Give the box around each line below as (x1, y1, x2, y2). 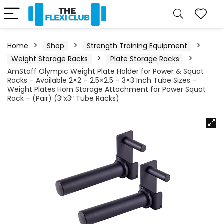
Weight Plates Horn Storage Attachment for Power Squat (7, 84, 206, 94)
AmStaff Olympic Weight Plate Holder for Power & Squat (7, 66, 204, 76)
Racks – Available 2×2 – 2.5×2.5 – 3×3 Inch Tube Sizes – (7, 75, 197, 85)
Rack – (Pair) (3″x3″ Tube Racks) (7, 93, 119, 103)
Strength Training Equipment (87, 41, 187, 51)
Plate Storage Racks (110, 54, 179, 64)
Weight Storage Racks (11, 54, 88, 64)
